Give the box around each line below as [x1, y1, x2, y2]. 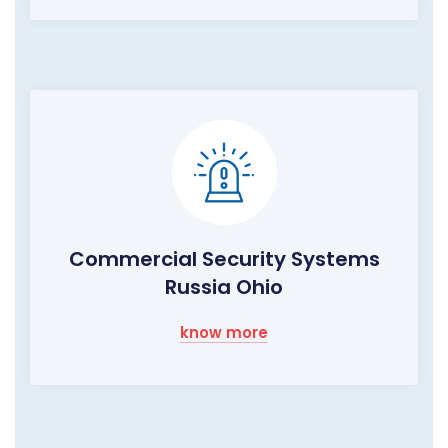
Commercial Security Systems [68, 245, 380, 274]
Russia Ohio [165, 273, 283, 302]
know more [180, 322, 268, 344]
